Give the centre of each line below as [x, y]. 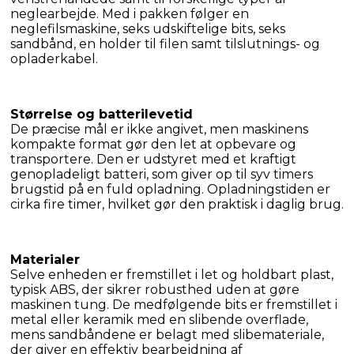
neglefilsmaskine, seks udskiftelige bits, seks [148, 28]
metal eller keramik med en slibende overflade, [159, 319]
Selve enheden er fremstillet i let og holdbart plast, [172, 274]
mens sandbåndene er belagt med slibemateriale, [167, 334]
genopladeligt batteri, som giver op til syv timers [162, 174]
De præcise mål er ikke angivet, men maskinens [159, 129]
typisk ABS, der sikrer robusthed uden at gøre [155, 289]
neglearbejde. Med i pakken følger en [130, 13]
